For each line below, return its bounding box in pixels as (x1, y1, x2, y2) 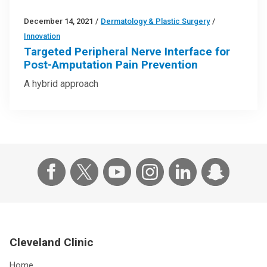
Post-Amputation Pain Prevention (24, 57, 198, 72)
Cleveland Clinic (10, 235, 94, 249)
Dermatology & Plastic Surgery (101, 16, 210, 26)
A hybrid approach (24, 77, 98, 89)
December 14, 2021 (24, 16, 93, 26)
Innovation (24, 31, 60, 41)
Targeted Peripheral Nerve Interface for (24, 44, 230, 58)
